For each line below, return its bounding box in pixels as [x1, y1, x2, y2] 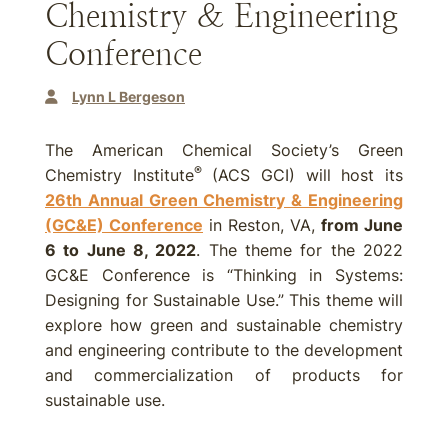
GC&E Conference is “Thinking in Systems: [45, 265, 403, 285]
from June [321, 215, 403, 235]
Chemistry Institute [45, 165, 194, 185]
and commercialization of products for [45, 365, 403, 385]
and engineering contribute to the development [45, 340, 403, 360]
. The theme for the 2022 [196, 240, 404, 260]
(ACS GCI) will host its [201, 165, 404, 185]
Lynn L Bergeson [72, 88, 185, 105]
